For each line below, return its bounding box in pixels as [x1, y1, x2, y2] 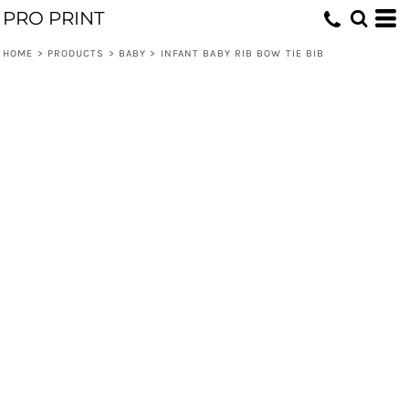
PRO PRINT [3, 7, 104, 29]
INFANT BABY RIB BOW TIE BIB [160, 47, 325, 59]
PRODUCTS [47, 47, 105, 59]
